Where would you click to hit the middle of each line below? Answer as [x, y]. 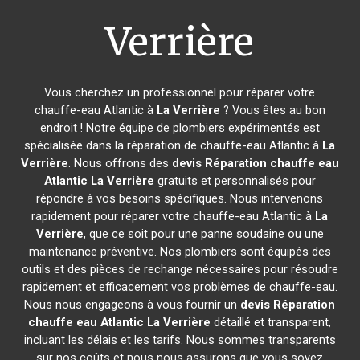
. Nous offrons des [120, 163]
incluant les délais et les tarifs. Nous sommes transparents [180, 340]
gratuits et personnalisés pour [235, 181]
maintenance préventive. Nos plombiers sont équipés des [180, 252]
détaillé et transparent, [271, 322]
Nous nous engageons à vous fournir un [133, 305]
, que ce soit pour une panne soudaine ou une [203, 234]
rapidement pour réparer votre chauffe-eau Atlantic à [174, 216]
